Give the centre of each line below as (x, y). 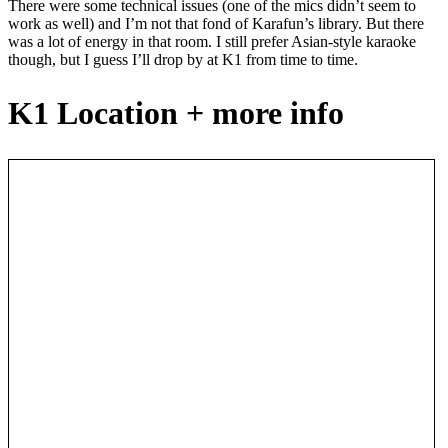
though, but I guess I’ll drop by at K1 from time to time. (183, 59)
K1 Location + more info (176, 113)
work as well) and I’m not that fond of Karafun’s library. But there (216, 23)
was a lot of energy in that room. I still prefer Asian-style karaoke (212, 41)
